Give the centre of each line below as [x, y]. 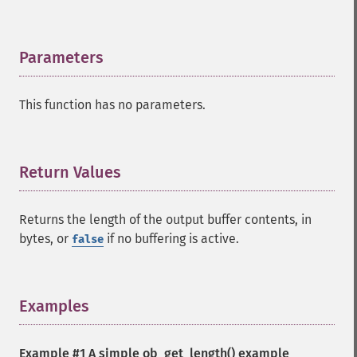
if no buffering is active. [171, 239]
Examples [54, 306]
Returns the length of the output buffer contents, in [165, 220]
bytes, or [45, 239]
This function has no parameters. [112, 105]
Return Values [70, 172]
